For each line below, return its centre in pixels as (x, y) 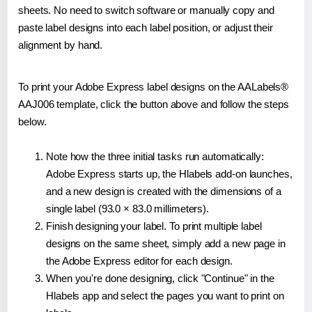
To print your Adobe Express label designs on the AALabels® (154, 86)
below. (32, 121)
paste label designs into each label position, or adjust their (146, 27)
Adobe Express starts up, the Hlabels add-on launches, (169, 173)
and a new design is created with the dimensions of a (164, 191)
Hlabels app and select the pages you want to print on (165, 295)
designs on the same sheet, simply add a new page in (166, 243)
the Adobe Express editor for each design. (139, 260)
